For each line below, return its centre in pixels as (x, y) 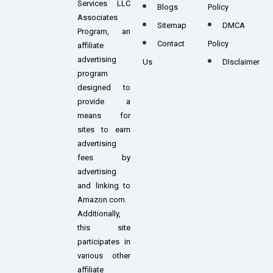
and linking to (104, 186)
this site (104, 228)
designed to (104, 88)
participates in (104, 242)
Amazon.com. (102, 200)
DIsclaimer (241, 62)
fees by (104, 158)
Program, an (104, 32)
